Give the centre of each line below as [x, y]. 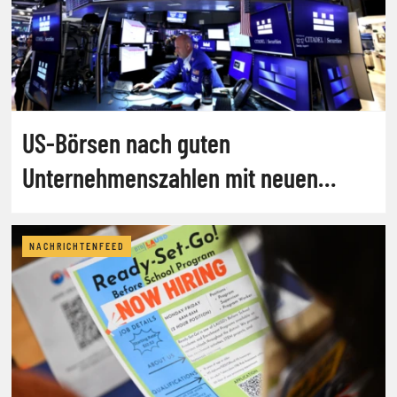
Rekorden [66, 211]
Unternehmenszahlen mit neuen [170, 177]
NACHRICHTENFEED [77, 246]
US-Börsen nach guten [126, 142]
